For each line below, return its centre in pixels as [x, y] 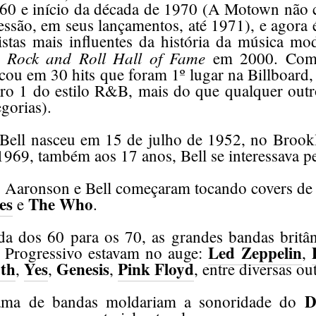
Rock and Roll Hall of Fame [106, 57]
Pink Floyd [156, 269]
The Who [61, 204]
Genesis [83, 269]
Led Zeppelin [255, 253]
